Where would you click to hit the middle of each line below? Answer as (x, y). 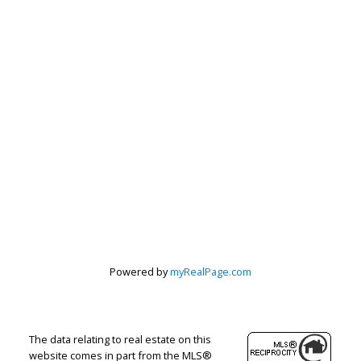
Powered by (140, 271)
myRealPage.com (211, 271)
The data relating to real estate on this (120, 339)
